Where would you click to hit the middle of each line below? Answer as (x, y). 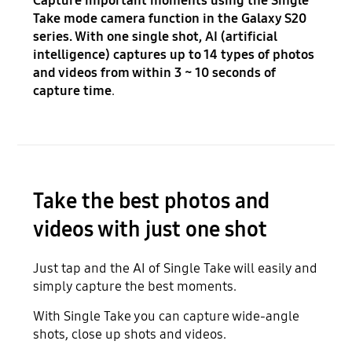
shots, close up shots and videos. (130, 334)
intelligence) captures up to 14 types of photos (174, 55)
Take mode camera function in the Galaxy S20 (170, 19)
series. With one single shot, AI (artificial (156, 37)
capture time (73, 91)
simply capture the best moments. (135, 286)
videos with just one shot (150, 229)
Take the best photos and (152, 201)
